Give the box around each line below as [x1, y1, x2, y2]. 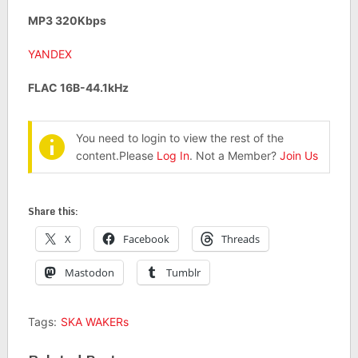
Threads [221, 232, 260, 247]
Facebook [122, 232, 169, 247]
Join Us [279, 149, 318, 163]
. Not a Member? [189, 149, 280, 163]
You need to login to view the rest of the [75, 131, 284, 145]
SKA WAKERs [60, 315, 129, 329]
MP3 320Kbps [27, 14, 106, 28]
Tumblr [165, 265, 201, 280]
